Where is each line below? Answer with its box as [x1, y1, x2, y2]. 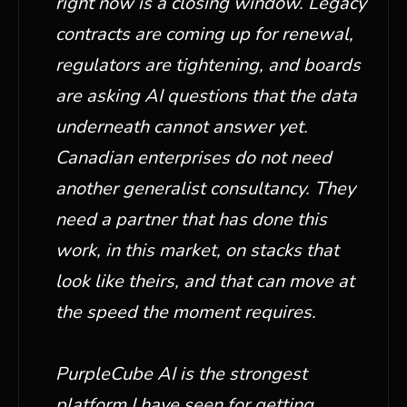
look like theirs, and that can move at [55, 269, 354, 293]
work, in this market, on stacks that [55, 238, 339, 263]
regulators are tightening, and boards [55, 53, 361, 77]
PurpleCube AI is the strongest [55, 362, 307, 386]
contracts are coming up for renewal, [55, 22, 353, 46]
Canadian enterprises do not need [55, 145, 332, 170]
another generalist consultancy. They [55, 176, 355, 201]
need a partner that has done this [55, 207, 327, 232]
